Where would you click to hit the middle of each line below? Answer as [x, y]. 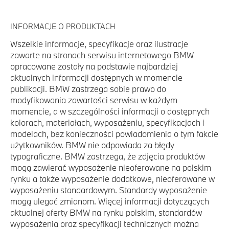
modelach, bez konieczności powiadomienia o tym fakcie [114, 134]
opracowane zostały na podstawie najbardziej [94, 66]
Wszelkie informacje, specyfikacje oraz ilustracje [99, 44]
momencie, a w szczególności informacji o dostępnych [110, 111]
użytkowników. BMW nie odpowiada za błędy [92, 145]
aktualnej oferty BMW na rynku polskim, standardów [106, 212]
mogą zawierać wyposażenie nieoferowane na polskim [111, 167]
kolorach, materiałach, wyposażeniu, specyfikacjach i [107, 122]
